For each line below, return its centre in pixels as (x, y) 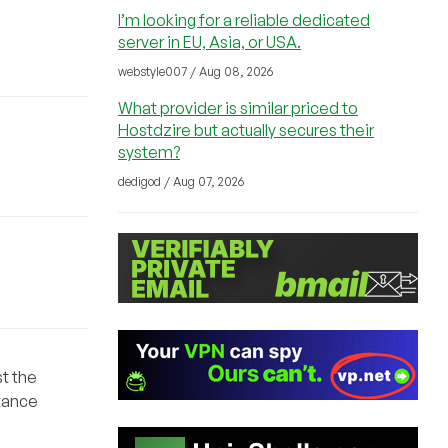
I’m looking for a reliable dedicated (244, 20)
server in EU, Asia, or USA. (209, 42)
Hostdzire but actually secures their (246, 130)
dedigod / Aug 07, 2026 (181, 181)
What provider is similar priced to (238, 108)
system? (149, 152)
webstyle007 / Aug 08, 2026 (195, 71)
